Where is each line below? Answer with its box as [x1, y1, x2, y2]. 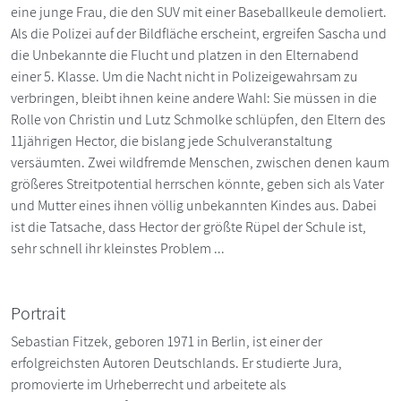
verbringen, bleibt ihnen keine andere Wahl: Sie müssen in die [11, 89, 377, 108]
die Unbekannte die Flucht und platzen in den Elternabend [11, 46, 359, 65]
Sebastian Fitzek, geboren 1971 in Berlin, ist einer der [11, 332, 322, 352]
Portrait [11, 302, 65, 326]
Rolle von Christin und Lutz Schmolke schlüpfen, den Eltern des [11, 110, 386, 130]
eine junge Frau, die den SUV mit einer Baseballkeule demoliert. [11, 3, 387, 22]
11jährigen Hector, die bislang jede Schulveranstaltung [11, 132, 332, 151]
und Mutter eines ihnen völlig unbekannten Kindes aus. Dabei [11, 196, 377, 216]
